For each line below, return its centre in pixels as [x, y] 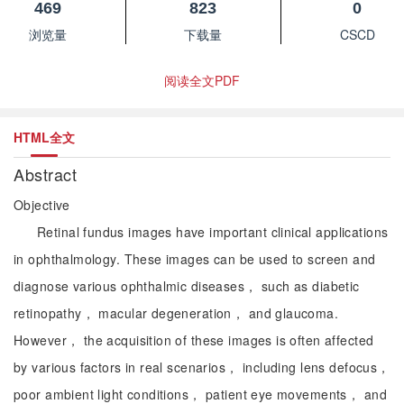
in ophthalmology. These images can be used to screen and [195, 259]
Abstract [48, 174]
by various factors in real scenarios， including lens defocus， [202, 367]
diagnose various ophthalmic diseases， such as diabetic [187, 286]
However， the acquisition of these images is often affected [194, 340]
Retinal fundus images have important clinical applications [213, 232]
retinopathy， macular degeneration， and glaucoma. [176, 313]
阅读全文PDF [202, 80]
